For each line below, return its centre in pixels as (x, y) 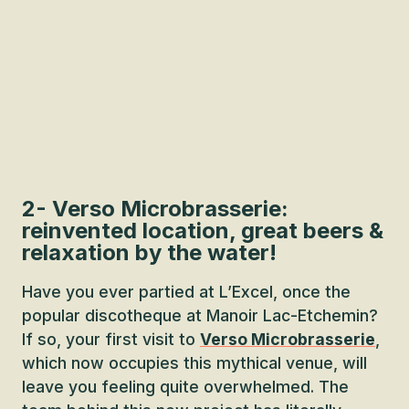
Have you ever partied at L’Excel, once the (186, 292)
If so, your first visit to (111, 339)
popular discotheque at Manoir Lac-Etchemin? (200, 315)
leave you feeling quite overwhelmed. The (185, 387)
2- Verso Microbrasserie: (155, 209)
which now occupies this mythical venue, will (194, 363)
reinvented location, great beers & (203, 231)
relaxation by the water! (149, 252)
